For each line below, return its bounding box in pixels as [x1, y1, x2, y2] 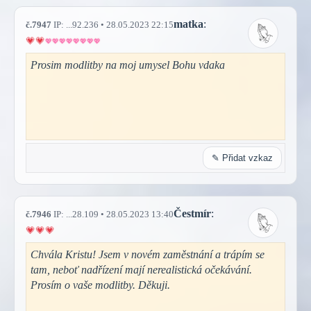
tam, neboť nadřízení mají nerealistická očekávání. [31, 263, 252, 276]
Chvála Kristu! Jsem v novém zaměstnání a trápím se [31, 248, 264, 260]
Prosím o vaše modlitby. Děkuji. [31, 278, 170, 291]
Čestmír [174, 207, 211, 219]
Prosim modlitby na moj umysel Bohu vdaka [31, 58, 225, 71]
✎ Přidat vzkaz [212, 152, 273, 163]
